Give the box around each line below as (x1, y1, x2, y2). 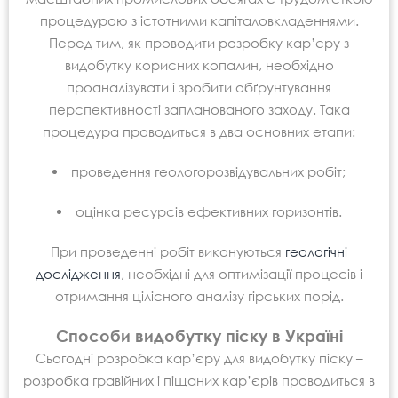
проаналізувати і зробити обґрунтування (67, 79, 331, 95)
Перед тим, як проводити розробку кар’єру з (49, 35, 349, 51)
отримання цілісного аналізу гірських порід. (54, 288, 344, 304)
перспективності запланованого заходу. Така (48, 101, 350, 117)
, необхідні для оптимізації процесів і (121, 266, 362, 282)
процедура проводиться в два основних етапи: (43, 123, 355, 139)
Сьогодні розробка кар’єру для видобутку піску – (35, 350, 363, 366)
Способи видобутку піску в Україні (55, 326, 343, 346)
